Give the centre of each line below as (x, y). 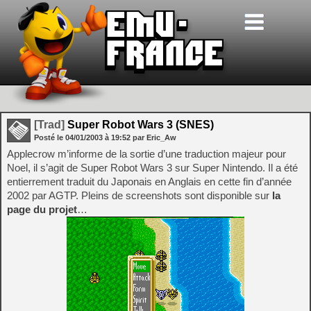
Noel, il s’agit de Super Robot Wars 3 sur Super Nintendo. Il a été (152, 168)
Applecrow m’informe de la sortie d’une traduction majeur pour (146, 154)
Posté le (50, 137)
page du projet (42, 209)
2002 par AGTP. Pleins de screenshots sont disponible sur (140, 195)
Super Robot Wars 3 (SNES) (139, 125)
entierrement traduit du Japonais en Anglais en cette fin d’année (149, 182)
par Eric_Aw (154, 137)
